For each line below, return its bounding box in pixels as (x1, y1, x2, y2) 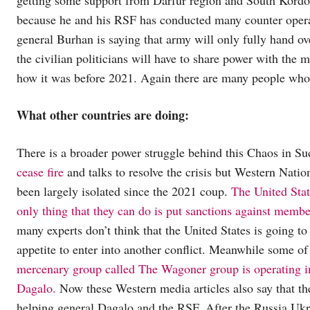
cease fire (17, 163, 64, 180)
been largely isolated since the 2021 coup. (17, 182, 231, 199)
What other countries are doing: (17, 105, 189, 124)
